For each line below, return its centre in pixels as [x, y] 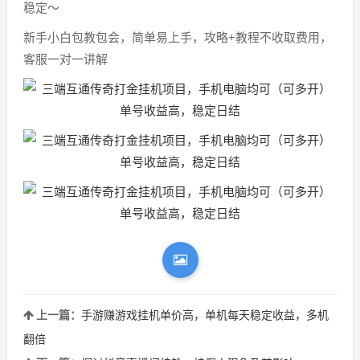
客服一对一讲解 [65, 59]
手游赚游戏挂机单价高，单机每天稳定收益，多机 [205, 315]
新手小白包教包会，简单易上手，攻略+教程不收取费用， [178, 37]
